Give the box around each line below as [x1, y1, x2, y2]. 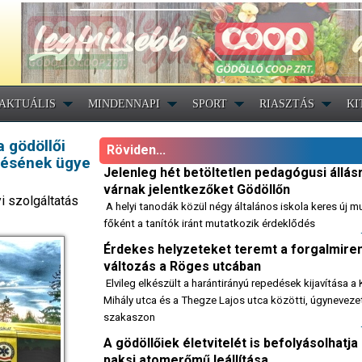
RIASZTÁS [259, 98, 314, 110]
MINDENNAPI [88, 98, 160, 110]
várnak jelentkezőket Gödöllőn [103, 182, 290, 197]
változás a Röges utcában [103, 259, 261, 274]
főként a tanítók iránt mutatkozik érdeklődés [103, 217, 315, 229]
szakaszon [103, 311, 155, 323]
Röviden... [103, 142, 166, 158]
